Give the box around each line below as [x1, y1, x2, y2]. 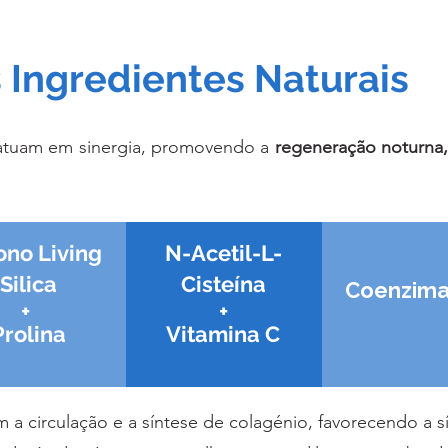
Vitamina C [166, 321, 280, 348]
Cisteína [180, 271, 266, 298]
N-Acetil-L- [164, 240, 282, 267]
